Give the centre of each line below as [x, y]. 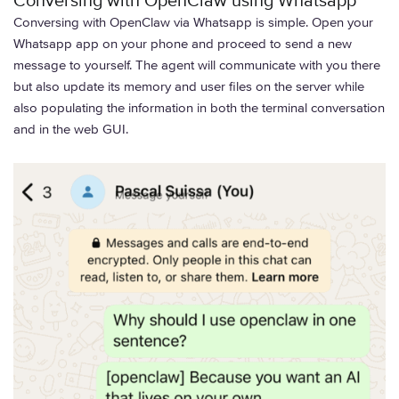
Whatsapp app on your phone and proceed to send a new [183, 43]
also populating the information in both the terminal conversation [199, 107]
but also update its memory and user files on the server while [189, 86]
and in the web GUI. [71, 129]
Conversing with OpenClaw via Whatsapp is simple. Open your [193, 22]
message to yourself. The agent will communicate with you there [197, 65]
